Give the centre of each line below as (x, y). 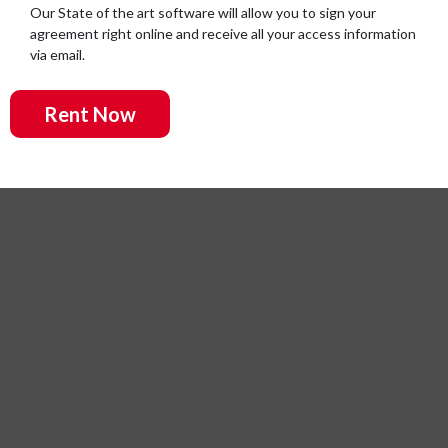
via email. (57, 54)
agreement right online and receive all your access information (223, 33)
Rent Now (90, 113)
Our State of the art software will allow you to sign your (203, 12)
